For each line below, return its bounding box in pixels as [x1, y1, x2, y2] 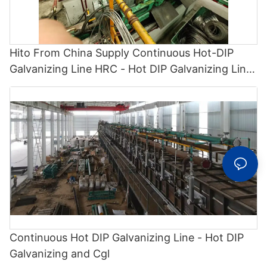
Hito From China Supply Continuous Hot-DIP [10, 46, 234, 60]
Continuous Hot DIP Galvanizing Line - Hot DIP [10, 231, 244, 244]
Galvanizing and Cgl [10, 247, 110, 260]
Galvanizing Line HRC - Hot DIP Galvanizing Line [10, 63, 252, 76]
